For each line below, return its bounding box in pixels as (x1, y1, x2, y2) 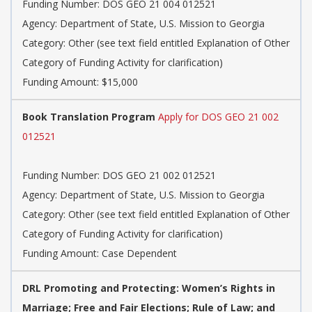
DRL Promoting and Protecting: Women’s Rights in (22, 281, 275, 295)
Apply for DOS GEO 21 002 (158, 110, 279, 124)
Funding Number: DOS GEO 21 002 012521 (22, 169, 216, 182)
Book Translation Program (22, 110, 155, 124)
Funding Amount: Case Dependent (22, 247, 177, 260)
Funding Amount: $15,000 (22, 75, 138, 89)
